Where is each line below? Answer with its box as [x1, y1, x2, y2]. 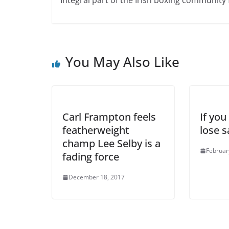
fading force [62, 150, 119, 164]
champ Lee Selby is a [62, 136, 161, 151]
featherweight [62, 123, 129, 138]
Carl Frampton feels [62, 110, 156, 124]
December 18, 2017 [68, 173, 125, 182]
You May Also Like [65, 53, 179, 72]
